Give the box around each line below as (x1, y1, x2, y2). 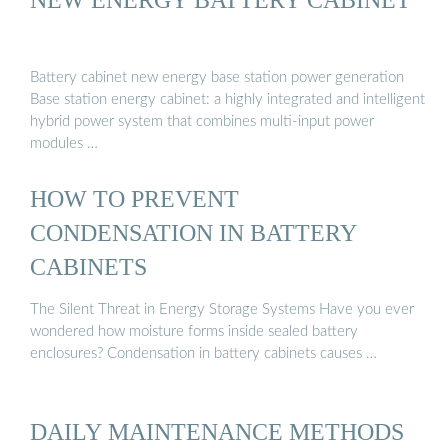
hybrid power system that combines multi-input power (30, 113, 374, 129)
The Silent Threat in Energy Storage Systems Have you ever (30, 302, 414, 318)
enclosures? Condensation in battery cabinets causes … (30, 346, 377, 362)
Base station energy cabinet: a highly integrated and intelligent (30, 91, 425, 107)
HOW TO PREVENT (30, 184, 239, 212)
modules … (30, 135, 98, 151)
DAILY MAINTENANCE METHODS (30, 417, 404, 445)
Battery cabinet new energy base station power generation (30, 69, 404, 85)
